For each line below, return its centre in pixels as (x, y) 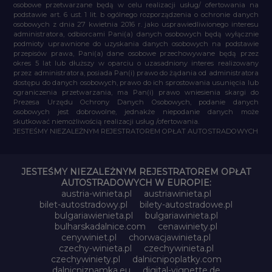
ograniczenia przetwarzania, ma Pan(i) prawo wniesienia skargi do (136, 92)
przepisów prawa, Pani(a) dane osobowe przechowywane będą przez (136, 53)
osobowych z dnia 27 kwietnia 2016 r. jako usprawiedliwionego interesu (136, 24)
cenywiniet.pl (89, 237)
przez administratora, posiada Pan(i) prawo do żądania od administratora (136, 73)
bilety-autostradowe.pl (186, 204)
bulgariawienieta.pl (93, 215)
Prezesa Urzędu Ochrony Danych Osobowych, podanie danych (136, 102)
